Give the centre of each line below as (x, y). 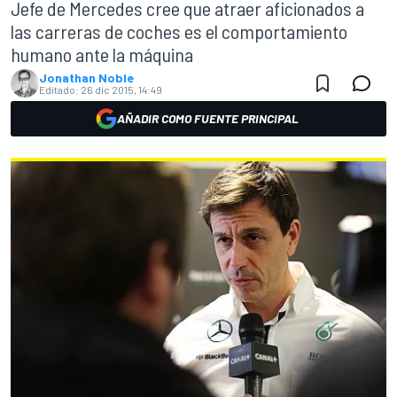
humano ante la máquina (102, 54)
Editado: (59, 90)
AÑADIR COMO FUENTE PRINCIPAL (207, 118)
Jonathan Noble (86, 78)
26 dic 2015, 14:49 (121, 90)
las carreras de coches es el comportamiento (179, 31)
